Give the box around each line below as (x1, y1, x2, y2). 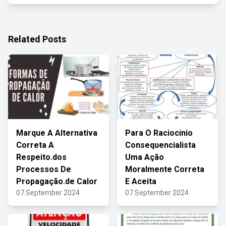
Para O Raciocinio (125, 128, 193, 138)
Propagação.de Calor (16, 177, 97, 186)
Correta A (16, 140, 54, 150)
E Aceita (125, 177, 156, 186)
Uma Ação (125, 152, 164, 162)
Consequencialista (125, 140, 196, 150)
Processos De (16, 164, 71, 174)
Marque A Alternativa (16, 128, 97, 138)
